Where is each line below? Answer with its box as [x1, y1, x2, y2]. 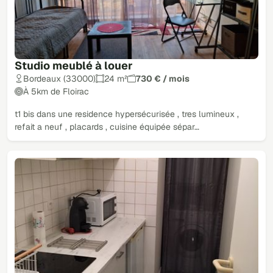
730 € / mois [136, 73, 190, 84]
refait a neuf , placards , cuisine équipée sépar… [15, 121, 199, 132]
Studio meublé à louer [15, 58, 133, 73]
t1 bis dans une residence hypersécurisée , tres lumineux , [15, 108, 239, 119]
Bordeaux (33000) [23, 73, 96, 84]
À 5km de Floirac [23, 85, 89, 97]
